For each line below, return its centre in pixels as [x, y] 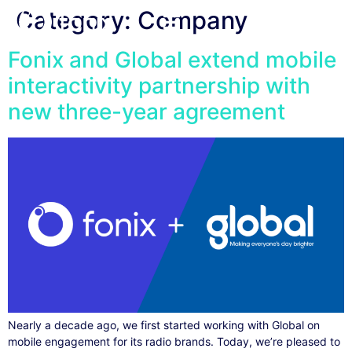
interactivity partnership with [159, 86]
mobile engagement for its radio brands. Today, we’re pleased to [174, 342]
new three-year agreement [147, 112]
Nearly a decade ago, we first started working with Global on [164, 325]
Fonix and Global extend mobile [172, 60]
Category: [77, 20]
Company [192, 20]
